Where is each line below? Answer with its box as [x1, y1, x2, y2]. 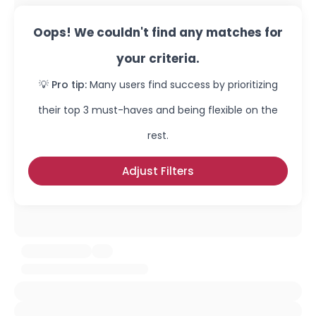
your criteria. [116, 50, 200, 67]
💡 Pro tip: [38, 78, 87, 92]
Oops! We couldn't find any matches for [33, 24, 283, 41]
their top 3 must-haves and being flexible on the [38, 103, 278, 117]
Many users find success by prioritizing [89, 78, 278, 92]
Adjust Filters [122, 164, 194, 178]
